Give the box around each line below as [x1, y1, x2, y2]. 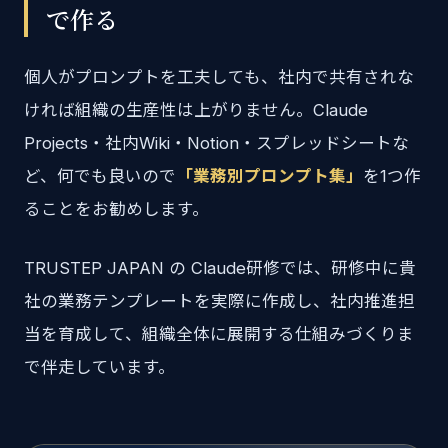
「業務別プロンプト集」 [176, 166, 363, 186]
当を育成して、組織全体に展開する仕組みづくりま [24, 324, 414, 344]
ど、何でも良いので [24, 166, 176, 186]
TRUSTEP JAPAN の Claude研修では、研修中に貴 [24, 258, 416, 278]
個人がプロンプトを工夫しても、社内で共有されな [24, 67, 414, 87]
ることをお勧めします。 [24, 199, 209, 219]
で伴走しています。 [24, 357, 175, 377]
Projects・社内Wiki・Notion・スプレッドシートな [24, 133, 409, 153]
